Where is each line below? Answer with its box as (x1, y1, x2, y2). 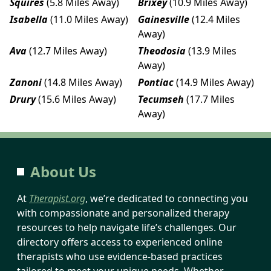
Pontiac (138, 75, 174, 89)
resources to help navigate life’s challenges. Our (17, 220, 237, 234)
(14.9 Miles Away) (176, 75, 254, 89)
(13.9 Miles (188, 44, 237, 57)
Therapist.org (29, 191, 85, 205)
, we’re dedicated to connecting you (85, 191, 248, 205)
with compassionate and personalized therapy (17, 206, 229, 220)
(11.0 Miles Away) (50, 12, 128, 26)
